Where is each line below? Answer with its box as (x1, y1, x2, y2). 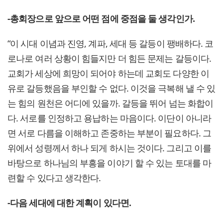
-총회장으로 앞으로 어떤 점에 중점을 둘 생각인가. (7, 12, 195, 25)
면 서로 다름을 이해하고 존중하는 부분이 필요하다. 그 (7, 127, 212, 139)
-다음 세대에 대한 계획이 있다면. (7, 197, 131, 209)
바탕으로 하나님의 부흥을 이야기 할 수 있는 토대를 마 (7, 157, 212, 169)
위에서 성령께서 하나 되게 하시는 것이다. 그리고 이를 (7, 142, 212, 154)
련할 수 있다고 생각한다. (7, 172, 101, 184)
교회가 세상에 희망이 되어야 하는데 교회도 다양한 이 (7, 67, 209, 80)
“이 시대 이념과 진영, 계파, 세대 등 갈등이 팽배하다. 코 (7, 37, 214, 50)
